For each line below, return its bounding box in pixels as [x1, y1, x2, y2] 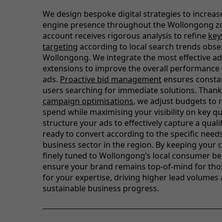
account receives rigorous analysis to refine [42, 30, 208, 41]
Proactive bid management [59, 73, 162, 85]
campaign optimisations [42, 95, 133, 107]
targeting [42, 41, 78, 52]
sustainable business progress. [42, 182, 159, 194]
